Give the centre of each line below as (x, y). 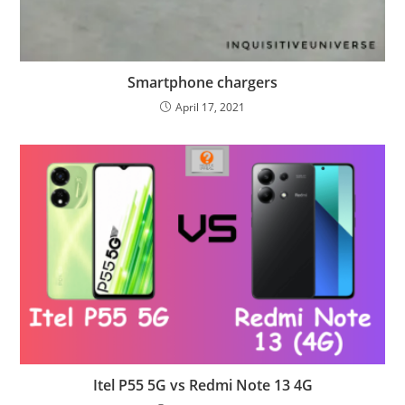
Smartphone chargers (202, 83)
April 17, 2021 (210, 108)
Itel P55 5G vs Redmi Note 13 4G (202, 386)
